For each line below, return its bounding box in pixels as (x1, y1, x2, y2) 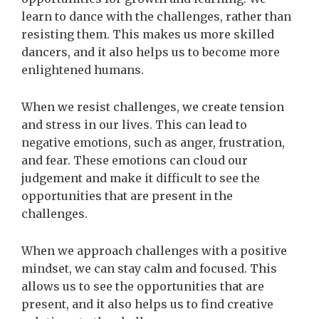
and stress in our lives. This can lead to (21, 117, 247, 132)
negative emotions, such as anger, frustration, (21, 135, 285, 150)
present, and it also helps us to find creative (21, 297, 273, 312)
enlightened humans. (21, 62, 144, 77)
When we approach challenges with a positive (21, 244, 287, 258)
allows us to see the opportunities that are (21, 279, 264, 294)
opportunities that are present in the (21, 189, 233, 204)
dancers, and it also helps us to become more (21, 44, 280, 59)
